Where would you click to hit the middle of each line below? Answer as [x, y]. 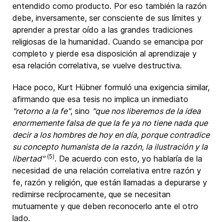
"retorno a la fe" [41, 111]
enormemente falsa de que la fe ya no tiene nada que [110, 123]
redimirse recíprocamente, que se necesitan [91, 194]
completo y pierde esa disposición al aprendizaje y [105, 54]
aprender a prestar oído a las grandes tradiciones [103, 30]
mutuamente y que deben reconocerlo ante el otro [105, 206]
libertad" [28, 159]
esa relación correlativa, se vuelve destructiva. [97, 65]
